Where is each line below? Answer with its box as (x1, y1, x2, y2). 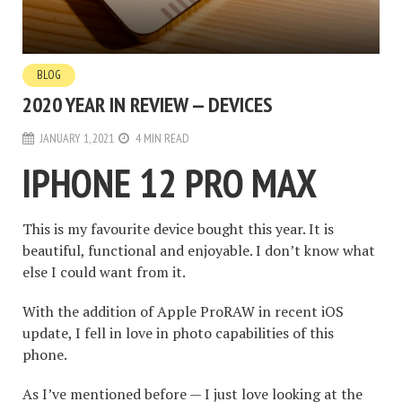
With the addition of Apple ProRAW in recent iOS (22, 301, 344, 321)
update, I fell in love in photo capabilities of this (22, 322, 334, 343)
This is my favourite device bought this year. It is (22, 218, 334, 239)
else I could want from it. (22, 261, 186, 282)
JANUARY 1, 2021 (40, 130, 114, 147)
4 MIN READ (135, 130, 189, 147)
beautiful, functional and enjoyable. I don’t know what (22, 240, 375, 260)
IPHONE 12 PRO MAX (22, 157, 317, 209)
